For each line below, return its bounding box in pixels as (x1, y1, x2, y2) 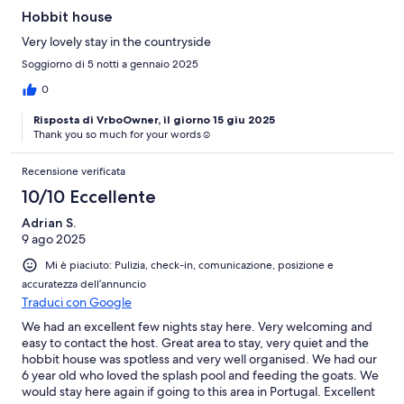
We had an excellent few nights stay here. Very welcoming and (22, 318, 372, 335)
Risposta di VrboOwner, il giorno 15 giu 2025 (33, 113, 275, 127)
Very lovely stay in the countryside (22, 33, 211, 50)
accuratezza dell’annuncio (22, 277, 146, 292)
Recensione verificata (22, 164, 125, 179)
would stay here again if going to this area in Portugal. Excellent (22, 383, 375, 400)
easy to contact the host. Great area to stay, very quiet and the (22, 335, 369, 352)
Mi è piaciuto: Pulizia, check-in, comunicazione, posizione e (45, 258, 334, 273)
